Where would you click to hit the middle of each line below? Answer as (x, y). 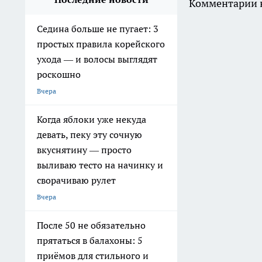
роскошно (59, 75)
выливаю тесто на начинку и (100, 165)
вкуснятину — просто (84, 150)
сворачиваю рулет (76, 180)
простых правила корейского (101, 44)
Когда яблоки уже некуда (92, 120)
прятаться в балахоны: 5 (90, 241)
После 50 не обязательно (91, 225)
